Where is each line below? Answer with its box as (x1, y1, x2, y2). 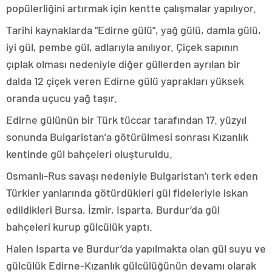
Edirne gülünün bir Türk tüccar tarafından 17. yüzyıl (6, 113, 246, 126)
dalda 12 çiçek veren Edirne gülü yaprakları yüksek (6, 74, 244, 87)
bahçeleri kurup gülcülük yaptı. (6, 220, 152, 233)
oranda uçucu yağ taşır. (6, 91, 117, 104)
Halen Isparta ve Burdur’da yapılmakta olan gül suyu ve (6, 242, 266, 255)
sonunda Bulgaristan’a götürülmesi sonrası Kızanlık (6, 130, 248, 143)
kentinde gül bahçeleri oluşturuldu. (6, 147, 172, 160)
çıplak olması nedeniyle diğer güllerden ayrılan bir (6, 57, 240, 70)
